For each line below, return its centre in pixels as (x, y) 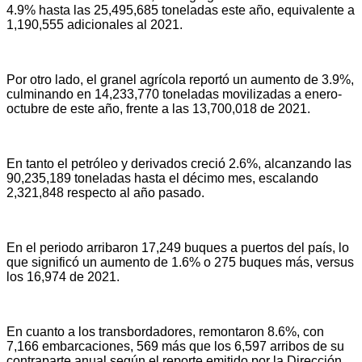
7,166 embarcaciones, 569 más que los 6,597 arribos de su (175, 347)
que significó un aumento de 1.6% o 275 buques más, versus (180, 263)
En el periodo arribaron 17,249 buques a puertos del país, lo (178, 248)
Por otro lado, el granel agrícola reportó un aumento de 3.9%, (180, 80)
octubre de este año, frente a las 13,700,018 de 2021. (158, 109)
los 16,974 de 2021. (63, 277)
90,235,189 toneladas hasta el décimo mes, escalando (162, 179)
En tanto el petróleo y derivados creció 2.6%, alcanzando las (179, 164)
